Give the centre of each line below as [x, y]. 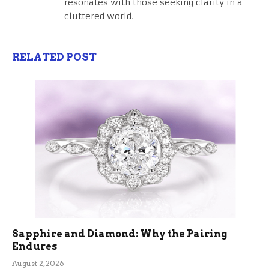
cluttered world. [99, 17]
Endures [35, 246]
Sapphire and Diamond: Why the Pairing [119, 234]
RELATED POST [54, 57]
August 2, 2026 [38, 263]
